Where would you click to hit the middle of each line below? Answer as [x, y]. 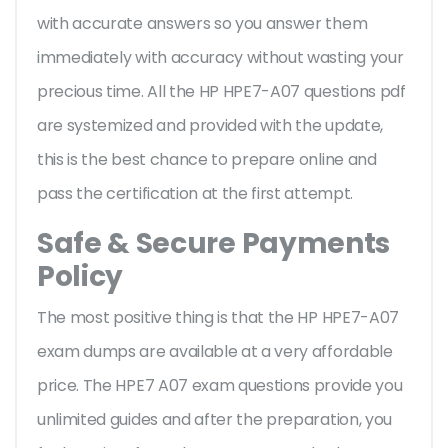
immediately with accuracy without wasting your [220, 58]
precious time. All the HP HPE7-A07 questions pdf [221, 92]
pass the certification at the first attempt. [197, 194]
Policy [80, 277]
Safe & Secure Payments [213, 244]
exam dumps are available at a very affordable [215, 352]
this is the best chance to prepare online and [207, 160]
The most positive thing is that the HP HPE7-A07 [218, 318]
